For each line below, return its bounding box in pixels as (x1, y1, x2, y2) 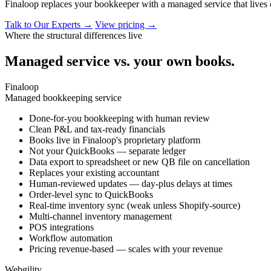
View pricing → (95, 19, 157, 30)
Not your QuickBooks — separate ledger (29, 145, 186, 156)
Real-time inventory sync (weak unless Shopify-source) (29, 200, 240, 211)
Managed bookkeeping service (5, 92, 122, 103)
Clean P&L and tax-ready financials (29, 123, 165, 134)
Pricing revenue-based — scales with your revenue (29, 243, 223, 254)
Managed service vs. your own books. (5, 53, 235, 69)
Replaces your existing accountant (29, 167, 159, 178)
